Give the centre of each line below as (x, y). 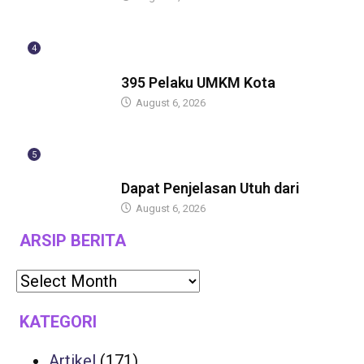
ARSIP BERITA (73, 240)
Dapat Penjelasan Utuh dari (211, 188)
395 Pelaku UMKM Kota (199, 82)
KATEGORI (58, 321)
